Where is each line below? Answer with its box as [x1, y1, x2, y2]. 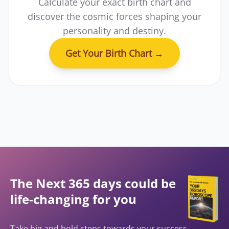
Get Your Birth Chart [65, 47, 154, 59]
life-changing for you [10, 190, 136, 208]
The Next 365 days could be [10, 174, 176, 192]
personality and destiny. [63, 24, 166, 37]
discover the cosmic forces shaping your [28, 10, 201, 22]
